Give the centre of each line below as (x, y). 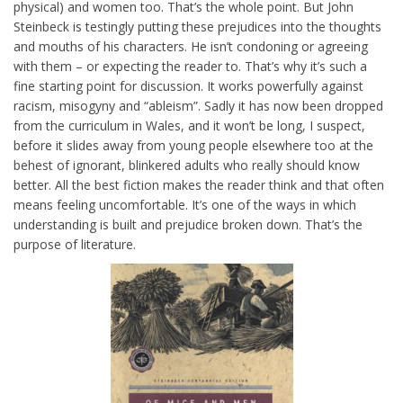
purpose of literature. (75, 244)
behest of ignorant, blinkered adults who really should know (187, 165)
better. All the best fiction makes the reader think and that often (199, 185)
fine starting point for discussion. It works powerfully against (188, 86)
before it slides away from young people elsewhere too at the (193, 145)
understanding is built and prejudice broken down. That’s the (188, 224)
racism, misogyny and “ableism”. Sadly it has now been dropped (198, 106)
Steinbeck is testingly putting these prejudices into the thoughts (197, 27)
